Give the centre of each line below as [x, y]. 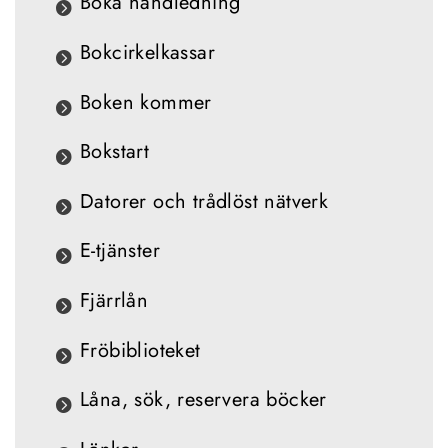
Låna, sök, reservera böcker [203, 400]
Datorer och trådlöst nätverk [204, 201]
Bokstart [115, 152]
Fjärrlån [114, 300]
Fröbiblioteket [140, 350]
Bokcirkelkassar [147, 52]
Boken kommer [146, 102]
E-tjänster [120, 251]
